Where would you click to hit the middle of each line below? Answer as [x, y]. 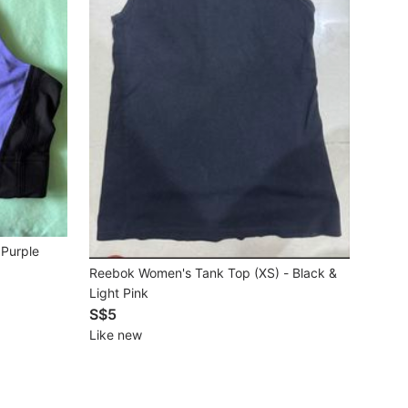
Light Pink [119, 292]
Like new [116, 334]
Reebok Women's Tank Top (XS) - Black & [213, 272]
